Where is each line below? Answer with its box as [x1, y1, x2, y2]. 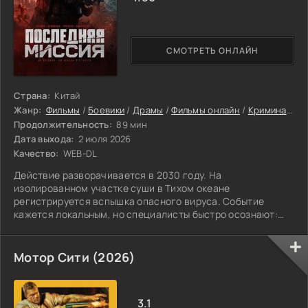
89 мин [114, 118, 148, 131]
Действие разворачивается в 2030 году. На [14, 168, 222, 181]
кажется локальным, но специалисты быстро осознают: [14, 207, 278, 221]
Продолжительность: [14, 118, 113, 131]
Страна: [14, 89, 50, 102]
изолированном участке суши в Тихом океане [14, 181, 230, 195]
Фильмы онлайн [171, 103, 240, 116]
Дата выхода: [14, 132, 74, 145]
